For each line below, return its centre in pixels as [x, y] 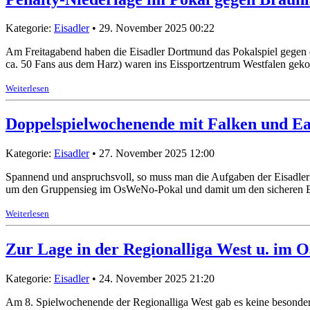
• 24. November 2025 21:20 [152, 279]
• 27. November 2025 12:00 [152, 154]
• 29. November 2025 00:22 [152, 28]
